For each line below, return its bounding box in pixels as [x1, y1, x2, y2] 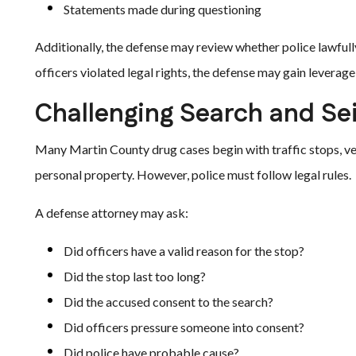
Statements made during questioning [64, 2, 261, 17]
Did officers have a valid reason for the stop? [64, 243, 304, 258]
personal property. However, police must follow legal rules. [35, 167, 351, 182]
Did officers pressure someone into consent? [64, 319, 304, 335]
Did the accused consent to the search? [64, 294, 273, 309]
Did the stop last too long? [64, 269, 206, 284]
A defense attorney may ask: [35, 205, 188, 220]
